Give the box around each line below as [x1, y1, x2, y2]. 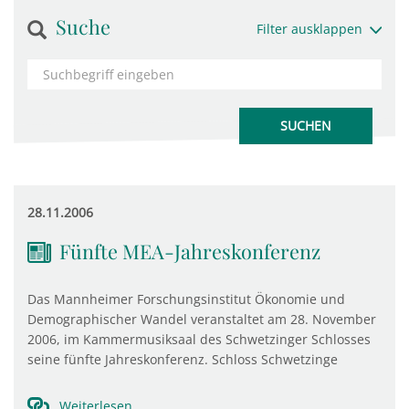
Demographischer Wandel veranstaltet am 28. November [27, 310, 376, 328]
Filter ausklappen [256, 20, 362, 37]
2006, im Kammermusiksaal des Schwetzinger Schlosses [27, 330, 371, 348]
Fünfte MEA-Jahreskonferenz [59, 238, 320, 264]
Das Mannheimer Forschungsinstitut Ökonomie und [27, 290, 345, 308]
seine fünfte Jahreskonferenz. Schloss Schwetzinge [27, 351, 338, 368]
